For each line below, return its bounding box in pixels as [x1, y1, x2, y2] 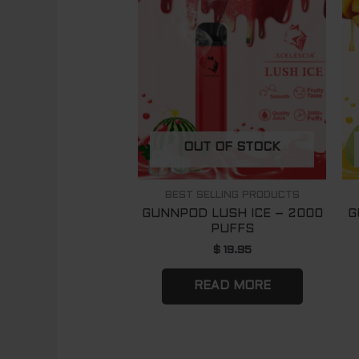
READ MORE [193, 280, 271, 292]
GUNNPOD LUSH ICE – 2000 [141, 208, 323, 220]
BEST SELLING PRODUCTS [164, 190, 300, 200]
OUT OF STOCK [184, 142, 281, 154]
